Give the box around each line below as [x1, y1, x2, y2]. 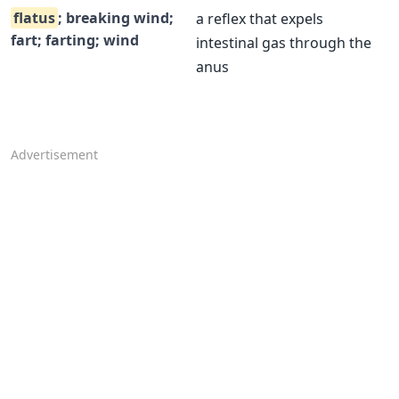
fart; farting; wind [11, 30, 139, 50]
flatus [13, 8, 55, 28]
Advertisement [11, 146, 98, 163]
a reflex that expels [196, 9, 323, 28]
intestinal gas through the [196, 33, 371, 53]
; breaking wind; [58, 8, 174, 28]
